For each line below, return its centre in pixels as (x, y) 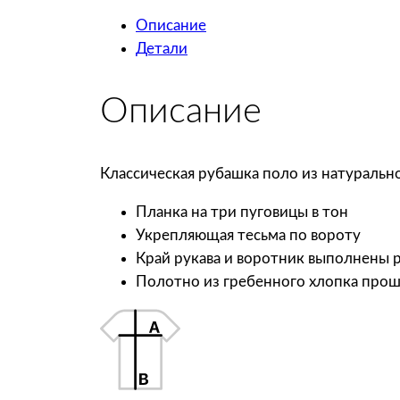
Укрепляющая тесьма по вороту (248, 236)
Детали (162, 49)
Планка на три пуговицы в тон (242, 212)
